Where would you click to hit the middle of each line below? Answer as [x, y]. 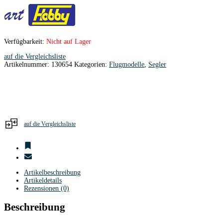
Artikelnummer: [28, 64]
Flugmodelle [127, 64]
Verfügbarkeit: [25, 41]
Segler [157, 64]
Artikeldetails [43, 180]
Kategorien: [92, 64]
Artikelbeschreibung [52, 172]
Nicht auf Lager [69, 41]
